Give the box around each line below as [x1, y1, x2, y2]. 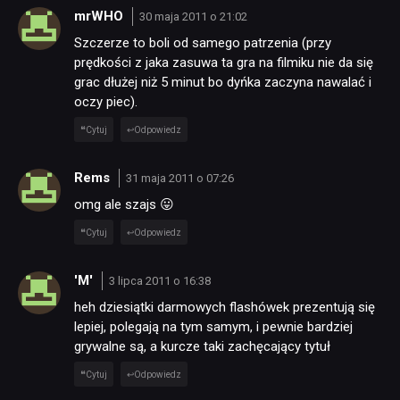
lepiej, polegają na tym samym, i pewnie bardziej [74, 318, 353, 335]
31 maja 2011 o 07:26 [125, 171, 234, 186]
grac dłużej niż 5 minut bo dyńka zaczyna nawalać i [74, 73, 371, 90]
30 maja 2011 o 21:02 [138, 10, 247, 24]
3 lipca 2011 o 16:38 [108, 274, 211, 288]
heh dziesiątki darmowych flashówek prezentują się [74, 298, 375, 315]
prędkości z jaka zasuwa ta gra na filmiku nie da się [74, 54, 373, 71]
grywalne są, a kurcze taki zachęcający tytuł [74, 337, 330, 354]
